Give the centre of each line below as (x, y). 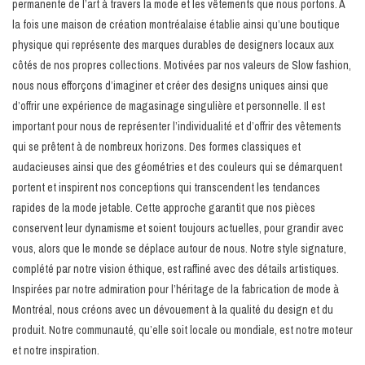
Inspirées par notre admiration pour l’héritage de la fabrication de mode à (176, 289)
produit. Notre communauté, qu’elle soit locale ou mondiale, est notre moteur (182, 330)
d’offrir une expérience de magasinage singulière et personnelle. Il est (169, 106)
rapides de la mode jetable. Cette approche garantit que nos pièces (164, 207)
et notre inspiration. (56, 350)
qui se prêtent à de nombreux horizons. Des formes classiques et (156, 146)
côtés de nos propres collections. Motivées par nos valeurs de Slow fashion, (182, 65)
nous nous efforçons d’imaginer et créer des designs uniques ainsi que (170, 85)
